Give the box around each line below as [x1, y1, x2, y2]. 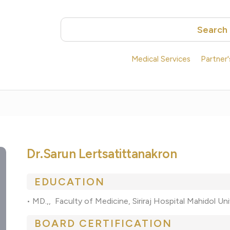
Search [197, 24, 227, 35]
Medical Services [131, 54, 190, 64]
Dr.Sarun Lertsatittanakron [27, 146, 177, 162]
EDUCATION [34, 176, 105, 188]
